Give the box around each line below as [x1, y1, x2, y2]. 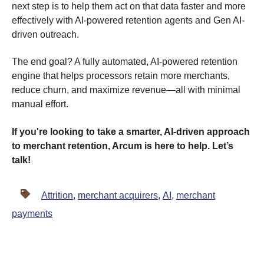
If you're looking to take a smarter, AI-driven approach [12, 126, 250, 137]
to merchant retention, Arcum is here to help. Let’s [12, 140, 233, 151]
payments [12, 208, 52, 219]
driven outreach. [12, 29, 79, 39]
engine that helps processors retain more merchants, [12, 71, 230, 81]
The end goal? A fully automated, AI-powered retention [12, 57, 237, 67]
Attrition [41, 190, 73, 200]
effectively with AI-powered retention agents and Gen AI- [12, 15, 245, 25]
